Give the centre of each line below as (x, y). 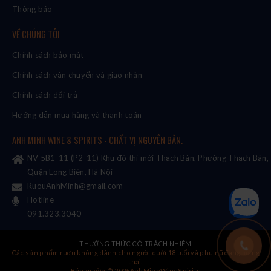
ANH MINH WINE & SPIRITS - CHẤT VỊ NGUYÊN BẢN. (97, 140)
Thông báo (32, 9)
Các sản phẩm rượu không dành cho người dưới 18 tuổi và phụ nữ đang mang (135, 253)
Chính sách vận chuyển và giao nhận (77, 75)
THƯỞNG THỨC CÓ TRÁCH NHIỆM (135, 244)
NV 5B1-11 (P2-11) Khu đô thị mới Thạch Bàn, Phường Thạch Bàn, (148, 158)
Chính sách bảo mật (48, 55)
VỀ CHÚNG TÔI (36, 34)
